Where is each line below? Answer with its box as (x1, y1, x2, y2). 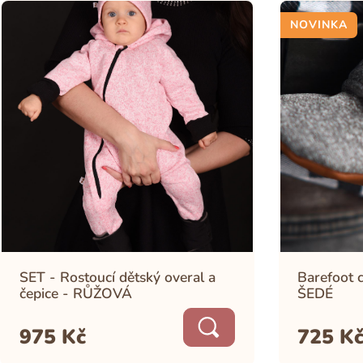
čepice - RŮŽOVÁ (19, 284, 132, 304)
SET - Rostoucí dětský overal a (19, 267, 216, 288)
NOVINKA (289, 17, 348, 33)
